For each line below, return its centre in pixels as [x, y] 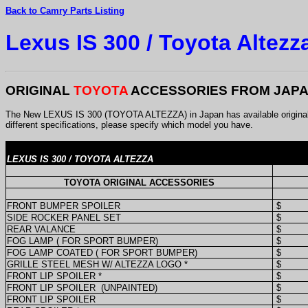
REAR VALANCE [41, 229]
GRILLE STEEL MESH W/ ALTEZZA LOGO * [97, 264]
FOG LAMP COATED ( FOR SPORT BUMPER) [102, 252]
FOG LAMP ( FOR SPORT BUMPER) [82, 241]
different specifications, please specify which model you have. [129, 124]
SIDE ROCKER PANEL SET [64, 217]
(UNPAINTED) [129, 287]
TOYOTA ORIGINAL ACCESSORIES [139, 182]
